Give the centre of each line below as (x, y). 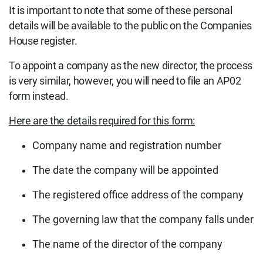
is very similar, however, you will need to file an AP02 (125, 81)
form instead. (39, 96)
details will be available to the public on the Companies (131, 26)
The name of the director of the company (127, 244)
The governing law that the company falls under (143, 219)
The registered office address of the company (138, 195)
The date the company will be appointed (125, 170)
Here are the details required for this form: (102, 121)
